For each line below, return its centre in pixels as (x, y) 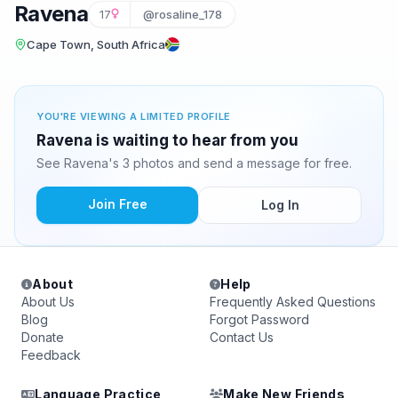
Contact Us (242, 337)
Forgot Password (259, 319)
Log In (280, 205)
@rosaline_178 (183, 14)
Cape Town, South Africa (96, 44)
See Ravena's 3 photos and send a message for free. (194, 163)
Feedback (51, 355)
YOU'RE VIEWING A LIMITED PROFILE (134, 116)
